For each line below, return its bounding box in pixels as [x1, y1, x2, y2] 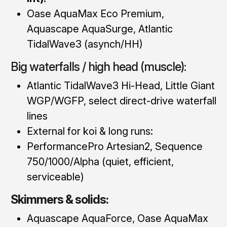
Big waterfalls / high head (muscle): [10, 59, 186, 74]
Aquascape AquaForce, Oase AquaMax [26, 212, 208, 224]
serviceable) [26, 170, 84, 183]
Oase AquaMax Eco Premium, [26, 7, 164, 20]
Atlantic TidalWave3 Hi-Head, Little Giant [26, 79, 215, 92]
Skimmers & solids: [10, 192, 108, 207]
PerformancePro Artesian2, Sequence [26, 140, 203, 153]
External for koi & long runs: [26, 125, 153, 137]
